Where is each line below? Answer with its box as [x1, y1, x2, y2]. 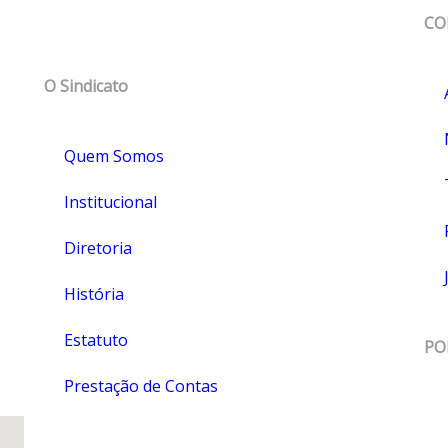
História [63, 282, 124, 305]
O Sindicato [43, 74, 128, 97]
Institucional [63, 190, 157, 213]
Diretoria [63, 236, 132, 259]
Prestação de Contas [63, 374, 218, 397]
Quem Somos [63, 144, 164, 167]
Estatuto [63, 328, 128, 351]
